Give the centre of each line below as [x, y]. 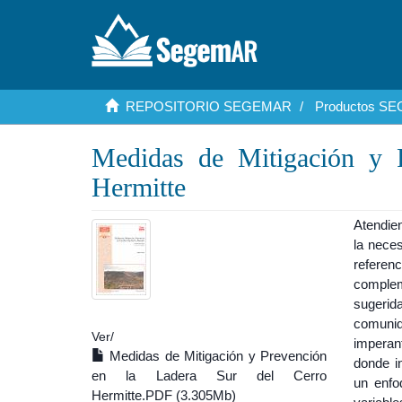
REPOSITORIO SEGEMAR [209, 106]
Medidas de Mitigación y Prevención [216, 356]
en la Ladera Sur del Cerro [210, 376]
